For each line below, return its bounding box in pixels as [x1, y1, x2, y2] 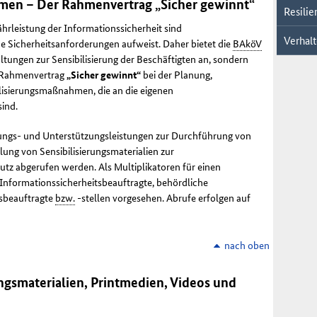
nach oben [224, 238, 270, 253]
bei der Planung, [141, 67, 212, 82]
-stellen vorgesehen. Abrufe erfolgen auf [75, 190, 250, 205]
